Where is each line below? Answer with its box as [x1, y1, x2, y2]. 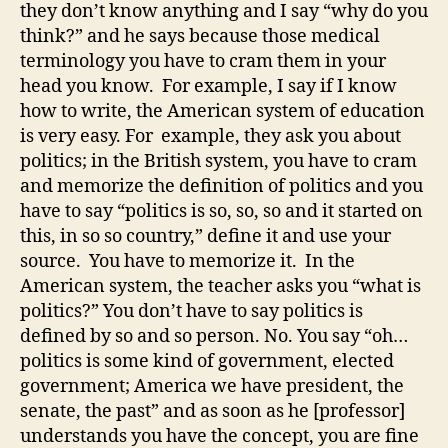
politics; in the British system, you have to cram [20, 149, 417, 173]
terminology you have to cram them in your [20, 49, 386, 73]
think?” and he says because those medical [20, 24, 380, 48]
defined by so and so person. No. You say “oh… [20, 324, 408, 348]
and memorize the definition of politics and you [20, 174, 423, 198]
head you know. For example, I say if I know [20, 74, 397, 98]
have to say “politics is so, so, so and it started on [20, 199, 423, 223]
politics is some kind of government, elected [20, 349, 394, 373]
